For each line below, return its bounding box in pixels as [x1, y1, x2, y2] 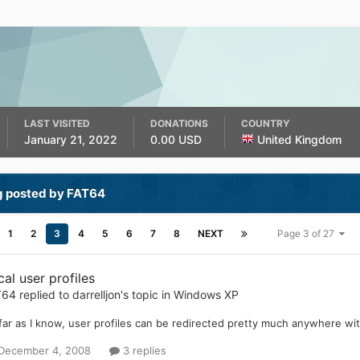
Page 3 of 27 [276, 227, 339, 239]
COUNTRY [240, 117, 290, 129]
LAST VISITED [23, 117, 90, 129]
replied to [15, 288, 72, 301]
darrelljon [72, 288, 121, 301]
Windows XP [173, 288, 239, 301]
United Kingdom [256, 133, 342, 146]
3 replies [119, 344, 166, 358]
